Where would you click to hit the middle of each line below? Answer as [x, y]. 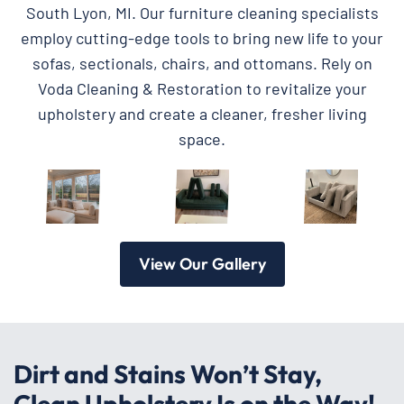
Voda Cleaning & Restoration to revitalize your [202, 88]
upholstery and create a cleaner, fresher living [202, 113]
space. [202, 138]
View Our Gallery [202, 263]
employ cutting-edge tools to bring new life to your [202, 37]
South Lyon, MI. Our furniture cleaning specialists [202, 12]
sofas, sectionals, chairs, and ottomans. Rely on [202, 63]
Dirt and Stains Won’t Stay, [168, 373]
